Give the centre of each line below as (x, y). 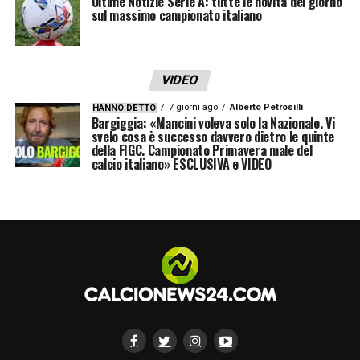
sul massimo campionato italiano (176, 15)
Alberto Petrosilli (266, 107)
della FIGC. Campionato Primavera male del (202, 150)
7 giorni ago (193, 107)
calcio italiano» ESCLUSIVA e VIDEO (181, 164)
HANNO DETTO (124, 108)
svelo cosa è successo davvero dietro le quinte (213, 136)
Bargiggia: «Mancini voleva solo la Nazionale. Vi (213, 123)
